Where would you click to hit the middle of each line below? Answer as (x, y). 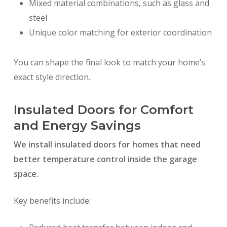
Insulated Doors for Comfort (103, 110)
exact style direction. (52, 77)
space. (26, 174)
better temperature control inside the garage (105, 159)
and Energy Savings (77, 126)
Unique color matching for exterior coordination (120, 33)
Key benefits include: (52, 201)
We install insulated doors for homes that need (107, 145)
